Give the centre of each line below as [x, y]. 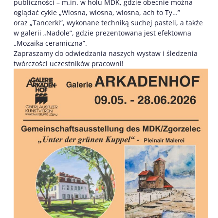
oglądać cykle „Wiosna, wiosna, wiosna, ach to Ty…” [97, 13]
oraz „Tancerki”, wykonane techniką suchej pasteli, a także [108, 23]
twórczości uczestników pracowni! [69, 64]
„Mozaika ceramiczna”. [50, 43]
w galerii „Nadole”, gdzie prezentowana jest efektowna [102, 33]
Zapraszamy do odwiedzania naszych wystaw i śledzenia [106, 54]
